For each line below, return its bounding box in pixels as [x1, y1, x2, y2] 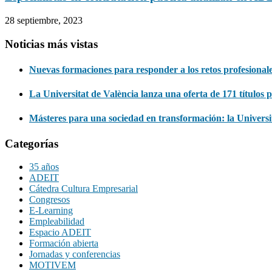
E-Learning [29, 205, 73, 216]
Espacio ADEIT [29, 227, 91, 238]
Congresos [29, 194, 70, 205]
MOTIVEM [29, 260, 76, 271]
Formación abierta [29, 238, 98, 249]
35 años [29, 161, 59, 172]
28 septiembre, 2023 [5, 15, 83, 25]
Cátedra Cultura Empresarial [29, 183, 138, 194]
